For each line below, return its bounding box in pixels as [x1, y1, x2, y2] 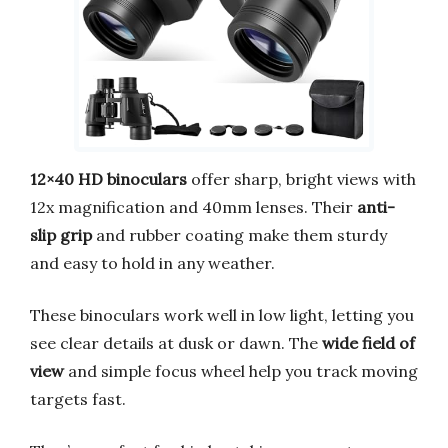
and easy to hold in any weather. [30, 252, 275, 273]
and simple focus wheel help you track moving [64, 360, 418, 381]
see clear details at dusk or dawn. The [30, 332, 322, 353]
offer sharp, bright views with [187, 168, 416, 189]
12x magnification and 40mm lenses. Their [30, 196, 357, 217]
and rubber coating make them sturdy [92, 224, 387, 245]
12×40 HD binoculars [30, 168, 187, 189]
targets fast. [30, 388, 126, 409]
